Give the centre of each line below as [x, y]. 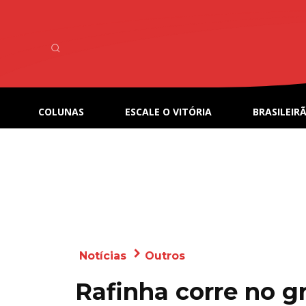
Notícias [103, 256]
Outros [165, 256]
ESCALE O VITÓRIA [168, 112]
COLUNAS [61, 112]
